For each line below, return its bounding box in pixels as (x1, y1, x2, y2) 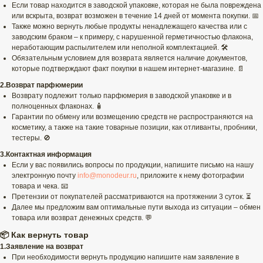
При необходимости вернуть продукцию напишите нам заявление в (12, 253, 239, 262)
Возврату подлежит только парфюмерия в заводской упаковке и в (12, 92, 231, 100)
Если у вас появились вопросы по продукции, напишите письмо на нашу (12, 161, 254, 170)
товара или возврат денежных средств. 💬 (12, 214, 152, 222)
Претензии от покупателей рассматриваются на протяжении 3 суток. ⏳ (12, 193, 251, 201)
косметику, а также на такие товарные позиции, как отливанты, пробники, (12, 123, 257, 132)
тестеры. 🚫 (12, 134, 50, 143)
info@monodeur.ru (77, 171, 137, 180)
